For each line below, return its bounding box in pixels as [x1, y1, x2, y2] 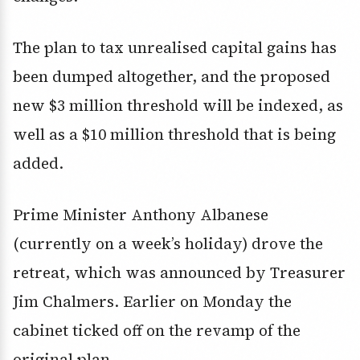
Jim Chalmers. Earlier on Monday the [13, 291, 292, 313]
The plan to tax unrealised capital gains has [13, 37, 337, 59]
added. [13, 153, 63, 174]
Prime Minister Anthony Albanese [13, 204, 268, 226]
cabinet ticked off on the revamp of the [13, 320, 301, 342]
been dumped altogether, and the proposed [13, 66, 330, 88]
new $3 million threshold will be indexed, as [13, 95, 343, 117]
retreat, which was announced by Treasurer [13, 262, 346, 284]
